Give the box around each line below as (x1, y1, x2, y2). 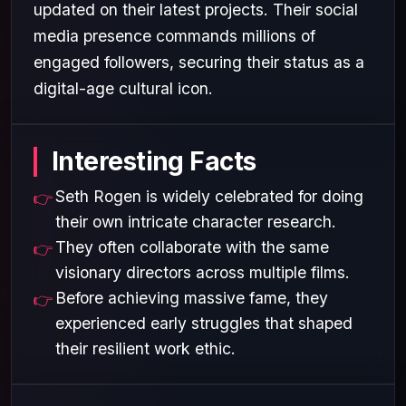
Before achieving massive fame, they (55, 287, 328, 307)
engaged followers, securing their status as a (34, 52, 364, 72)
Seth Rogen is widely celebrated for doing (55, 186, 363, 206)
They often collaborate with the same (55, 237, 329, 256)
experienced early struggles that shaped (55, 313, 353, 333)
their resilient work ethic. (55, 338, 236, 358)
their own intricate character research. (55, 211, 336, 231)
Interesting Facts (52, 145, 256, 177)
